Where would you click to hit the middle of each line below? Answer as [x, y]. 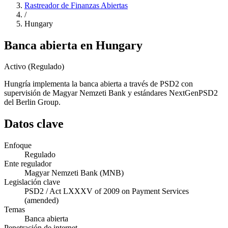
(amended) [41, 201]
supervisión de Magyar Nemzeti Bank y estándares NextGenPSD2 [111, 93]
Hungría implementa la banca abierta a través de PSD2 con [98, 84]
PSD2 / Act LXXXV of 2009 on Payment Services [107, 191]
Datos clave [34, 124]
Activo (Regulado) [34, 67]
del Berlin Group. [32, 102]
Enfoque [18, 146]
